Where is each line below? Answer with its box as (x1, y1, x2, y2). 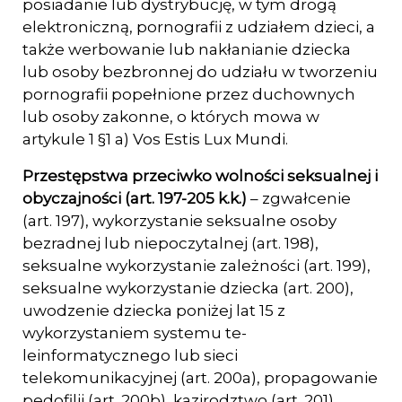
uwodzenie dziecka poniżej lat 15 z (22, 301, 285, 319)
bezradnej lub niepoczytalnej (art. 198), (22, 234, 319, 252)
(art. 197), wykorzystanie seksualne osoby (22, 212, 336, 230)
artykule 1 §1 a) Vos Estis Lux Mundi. (22, 130, 288, 148)
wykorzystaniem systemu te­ (22, 324, 247, 342)
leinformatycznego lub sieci (22, 346, 238, 364)
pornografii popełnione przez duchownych (22, 85, 355, 103)
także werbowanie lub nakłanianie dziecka (22, 40, 351, 58)
